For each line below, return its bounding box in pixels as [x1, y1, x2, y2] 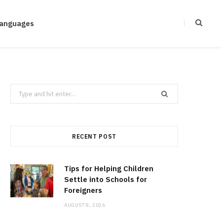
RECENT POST [72, 133, 117, 141]
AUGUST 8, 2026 [64, 202, 106, 209]
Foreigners [64, 185, 102, 195]
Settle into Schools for [64, 175, 147, 184]
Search [10, 85, 31, 94]
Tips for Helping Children [64, 164, 153, 174]
